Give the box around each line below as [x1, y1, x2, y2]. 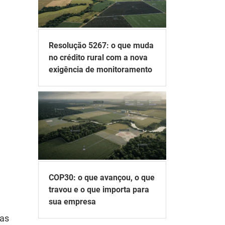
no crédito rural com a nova [49, 52, 148, 62]
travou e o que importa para [49, 185, 149, 194]
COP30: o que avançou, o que [49, 173, 155, 182]
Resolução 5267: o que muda [49, 40, 154, 50]
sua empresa [49, 197, 96, 206]
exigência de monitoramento [49, 64, 152, 74]
